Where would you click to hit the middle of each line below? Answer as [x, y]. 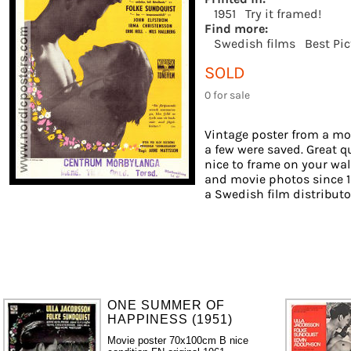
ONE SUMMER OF [166, 305]
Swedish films [255, 43]
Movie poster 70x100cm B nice [178, 340]
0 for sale [227, 95]
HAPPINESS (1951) [170, 319]
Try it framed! [283, 13]
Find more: [236, 28]
